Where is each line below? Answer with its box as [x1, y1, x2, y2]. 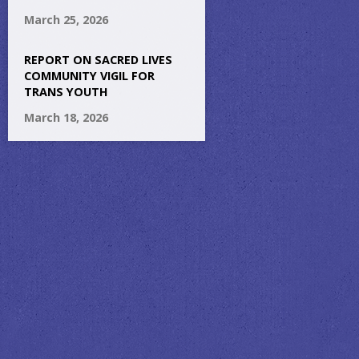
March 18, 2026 [24, 110, 108, 125]
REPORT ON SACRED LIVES [24, 52, 172, 67]
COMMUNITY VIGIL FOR [24, 68, 155, 83]
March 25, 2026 [24, 12, 108, 27]
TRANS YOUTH [24, 84, 108, 99]
